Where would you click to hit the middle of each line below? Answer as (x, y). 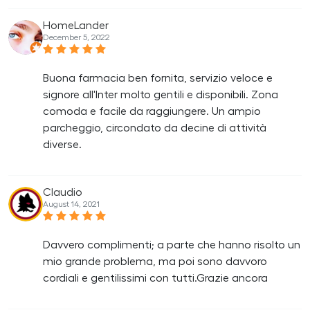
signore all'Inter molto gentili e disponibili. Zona (161, 94)
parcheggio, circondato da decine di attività (155, 128)
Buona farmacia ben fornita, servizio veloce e (158, 78)
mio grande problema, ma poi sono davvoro (155, 261)
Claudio (63, 192)
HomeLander (76, 25)
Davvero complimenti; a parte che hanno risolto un (172, 245)
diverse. (62, 144)
